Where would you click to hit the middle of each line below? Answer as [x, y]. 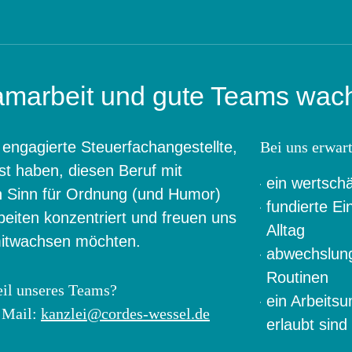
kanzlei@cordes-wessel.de [125, 313]
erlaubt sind [307, 324]
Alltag [288, 230]
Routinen [300, 277]
